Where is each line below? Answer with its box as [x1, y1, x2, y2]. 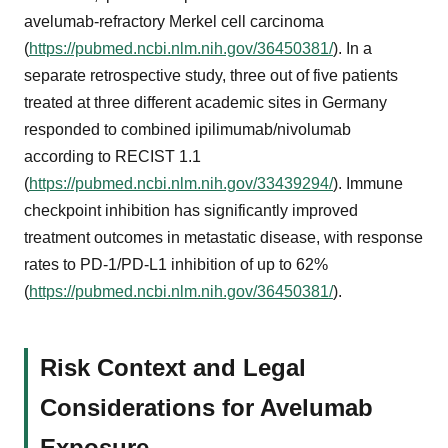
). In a [333, 39, 372, 57]
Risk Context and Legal [40, 353, 306, 381]
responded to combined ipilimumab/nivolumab [24, 120, 351, 138]
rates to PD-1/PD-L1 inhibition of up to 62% [24, 255, 328, 273]
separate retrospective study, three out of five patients [24, 66, 398, 84]
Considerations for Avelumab [40, 393, 373, 421]
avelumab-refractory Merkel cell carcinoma [24, 12, 324, 30]
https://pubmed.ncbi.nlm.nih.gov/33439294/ [29, 174, 333, 192]
